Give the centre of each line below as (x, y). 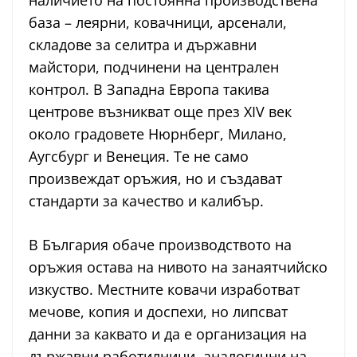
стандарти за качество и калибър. (146, 201)
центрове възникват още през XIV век (160, 112)
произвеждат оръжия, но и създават (155, 179)
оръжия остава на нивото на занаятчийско (178, 267)
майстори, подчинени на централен (154, 67)
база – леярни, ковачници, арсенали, (158, 23)
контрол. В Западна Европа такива (149, 90)
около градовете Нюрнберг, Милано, (158, 134)
